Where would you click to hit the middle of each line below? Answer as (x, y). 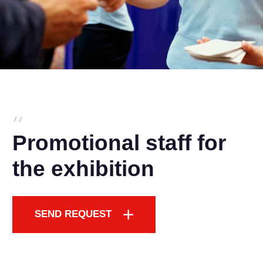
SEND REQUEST (73, 214)
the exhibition (83, 168)
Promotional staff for (119, 143)
